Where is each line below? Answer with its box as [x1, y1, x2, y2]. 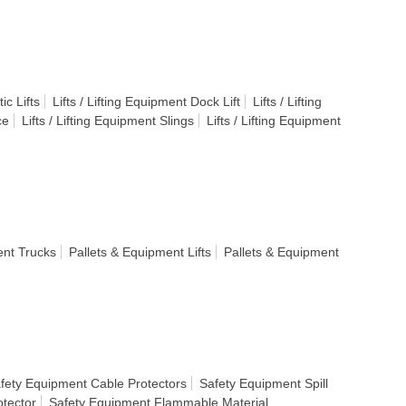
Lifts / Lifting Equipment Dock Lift [53, 94, 240, 109]
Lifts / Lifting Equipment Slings [22, 113, 194, 128]
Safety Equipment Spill [199, 376, 328, 391]
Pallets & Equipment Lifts [69, 245, 211, 259]
